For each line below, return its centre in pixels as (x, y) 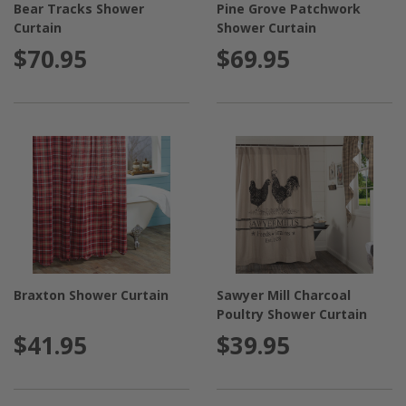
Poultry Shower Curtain (292, 314)
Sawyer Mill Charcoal (284, 295)
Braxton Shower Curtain (91, 295)
